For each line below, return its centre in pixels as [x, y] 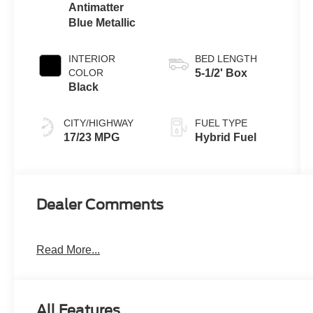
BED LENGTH [226, 59]
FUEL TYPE [221, 123]
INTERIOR [92, 59]
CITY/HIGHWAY [99, 123]
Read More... [68, 250]
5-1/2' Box [221, 73]
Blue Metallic [102, 23]
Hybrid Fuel [225, 138]
